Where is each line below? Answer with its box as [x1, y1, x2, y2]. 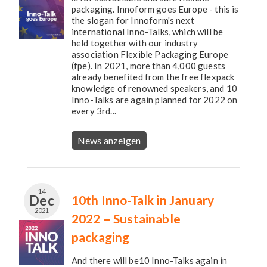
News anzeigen [77, 135, 141, 146]
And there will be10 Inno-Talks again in [72, 255, 228, 266]
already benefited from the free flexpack [72, 72, 235, 82]
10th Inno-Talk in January [72, 193, 215, 207]
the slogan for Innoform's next [72, 15, 194, 26]
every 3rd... [72, 105, 116, 116]
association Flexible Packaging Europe [72, 49, 228, 60]
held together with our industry [72, 38, 198, 48]
